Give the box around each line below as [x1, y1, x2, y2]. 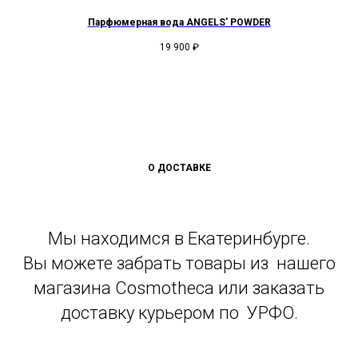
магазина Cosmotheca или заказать [34, 277, 324, 298]
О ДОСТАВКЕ [147, 161, 211, 173]
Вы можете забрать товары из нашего [22, 253, 336, 273]
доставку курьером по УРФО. [60, 302, 298, 323]
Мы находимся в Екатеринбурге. [48, 228, 310, 249]
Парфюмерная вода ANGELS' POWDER [87, 17, 271, 29]
